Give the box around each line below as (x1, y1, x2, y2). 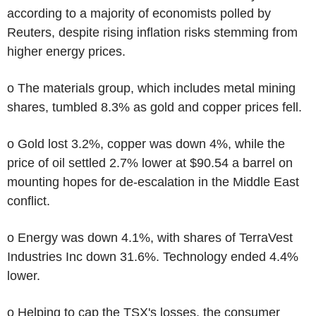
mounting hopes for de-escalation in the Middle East (7, 174, 299, 189)
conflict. (7, 193, 50, 208)
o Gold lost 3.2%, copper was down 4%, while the (7, 136, 285, 151)
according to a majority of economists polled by (7, 6, 271, 20)
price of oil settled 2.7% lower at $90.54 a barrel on (7, 155, 293, 170)
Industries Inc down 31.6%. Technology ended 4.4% (7, 249, 298, 264)
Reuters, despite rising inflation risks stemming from (7, 25, 298, 39)
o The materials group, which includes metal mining (7, 80, 296, 95)
